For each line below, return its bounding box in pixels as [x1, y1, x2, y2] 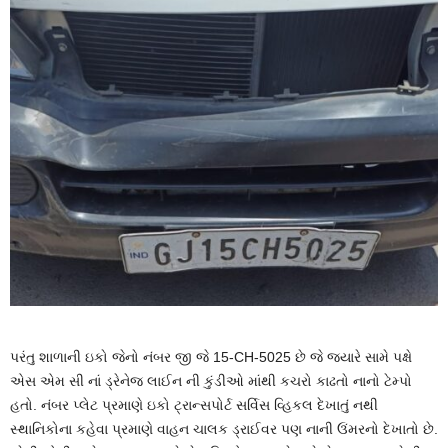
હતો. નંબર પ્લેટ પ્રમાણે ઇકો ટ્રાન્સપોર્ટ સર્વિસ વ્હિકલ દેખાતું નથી [10, 396, 378, 413]
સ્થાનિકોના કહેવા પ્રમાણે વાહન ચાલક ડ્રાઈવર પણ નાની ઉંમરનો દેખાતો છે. [10, 420, 438, 437]
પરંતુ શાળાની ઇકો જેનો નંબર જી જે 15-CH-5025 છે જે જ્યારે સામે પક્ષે [10, 348, 412, 365]
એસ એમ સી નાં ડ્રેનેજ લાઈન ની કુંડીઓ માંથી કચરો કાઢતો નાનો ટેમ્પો [10, 372, 412, 389]
